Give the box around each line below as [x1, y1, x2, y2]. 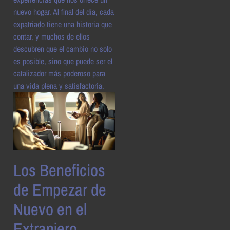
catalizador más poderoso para [13, 68, 105, 80]
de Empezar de [13, 178, 106, 201]
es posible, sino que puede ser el [13, 55, 112, 67]
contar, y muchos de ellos [13, 31, 90, 43]
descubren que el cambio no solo [13, 43, 112, 55]
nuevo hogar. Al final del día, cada [13, 6, 114, 18]
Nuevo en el [13, 198, 87, 220]
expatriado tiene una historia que [13, 18, 112, 30]
